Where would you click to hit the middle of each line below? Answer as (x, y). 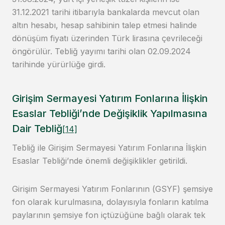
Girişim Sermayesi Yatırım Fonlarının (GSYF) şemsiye (113, 189)
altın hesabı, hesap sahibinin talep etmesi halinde (104, 25)
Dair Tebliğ (37, 129)
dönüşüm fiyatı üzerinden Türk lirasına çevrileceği (107, 38)
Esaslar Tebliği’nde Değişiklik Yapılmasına (110, 114)
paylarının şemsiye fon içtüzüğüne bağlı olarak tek (109, 215)
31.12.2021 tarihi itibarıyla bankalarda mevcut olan (106, 12)
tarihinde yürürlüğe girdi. (59, 65)
